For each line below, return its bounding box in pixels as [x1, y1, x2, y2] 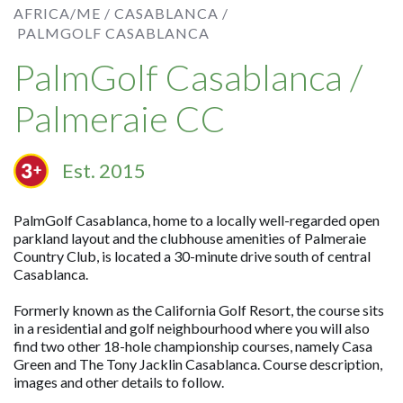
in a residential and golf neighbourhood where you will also [13, 319, 371, 336]
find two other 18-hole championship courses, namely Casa [13, 337, 373, 354]
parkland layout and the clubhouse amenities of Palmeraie [13, 229, 367, 246]
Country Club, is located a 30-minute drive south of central [13, 247, 372, 264]
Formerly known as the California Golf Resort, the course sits [13, 301, 385, 318]
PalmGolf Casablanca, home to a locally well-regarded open [13, 211, 381, 228]
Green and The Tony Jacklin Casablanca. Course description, [13, 355, 383, 372]
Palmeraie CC [13, 97, 227, 140]
